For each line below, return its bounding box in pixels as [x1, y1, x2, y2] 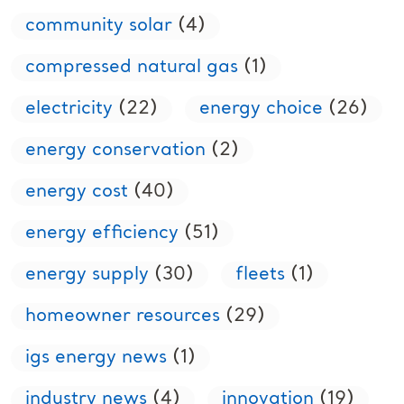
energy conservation [24, 140, 206, 161]
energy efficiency [24, 223, 179, 244]
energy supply [24, 264, 149, 286]
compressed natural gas [24, 57, 238, 78]
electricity [24, 98, 113, 120]
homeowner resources [24, 306, 220, 327]
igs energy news [24, 347, 167, 369]
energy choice [198, 98, 323, 120]
